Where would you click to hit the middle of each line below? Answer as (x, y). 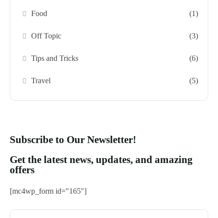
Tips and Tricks (55, 58)
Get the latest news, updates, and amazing (101, 159)
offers (22, 170)
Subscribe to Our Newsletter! (73, 139)
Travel (41, 80)
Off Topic (46, 36)
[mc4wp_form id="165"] (48, 191)
